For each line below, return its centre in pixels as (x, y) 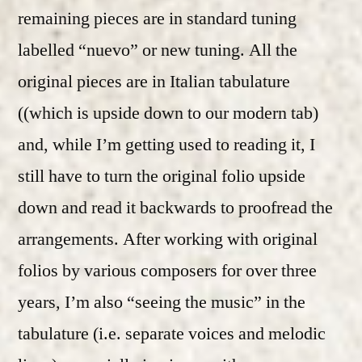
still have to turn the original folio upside (162, 176)
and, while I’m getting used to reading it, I (166, 144)
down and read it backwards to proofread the (175, 207)
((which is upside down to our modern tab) (168, 113)
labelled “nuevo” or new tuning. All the (158, 50)
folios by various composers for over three (167, 270)
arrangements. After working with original (168, 239)
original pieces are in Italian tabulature (154, 81)
